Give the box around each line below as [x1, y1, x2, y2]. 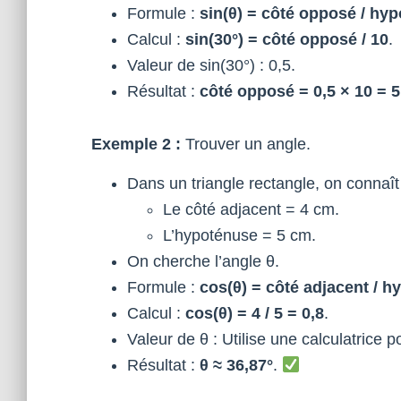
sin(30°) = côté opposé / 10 [185, 30, 388, 48]
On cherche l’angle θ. [127, 252, 279, 270]
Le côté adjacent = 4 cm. [163, 200, 339, 218]
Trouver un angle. [181, 135, 311, 153]
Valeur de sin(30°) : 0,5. [127, 56, 295, 74]
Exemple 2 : [91, 135, 181, 153]
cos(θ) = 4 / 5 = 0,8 [185, 304, 324, 322]
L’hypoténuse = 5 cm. [163, 226, 316, 244]
